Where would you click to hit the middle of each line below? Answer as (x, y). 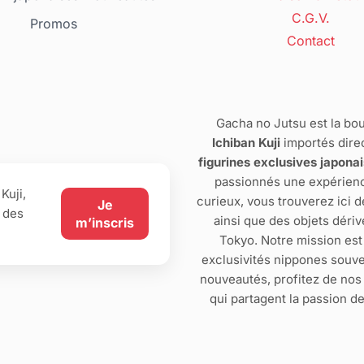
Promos (54, 23)
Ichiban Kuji (246, 143)
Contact (310, 41)
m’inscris (105, 223)
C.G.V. (310, 18)
